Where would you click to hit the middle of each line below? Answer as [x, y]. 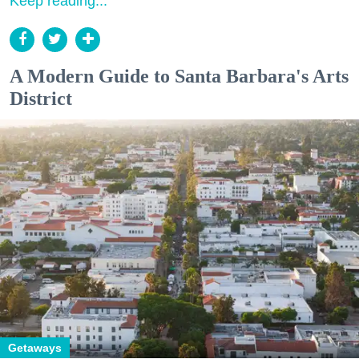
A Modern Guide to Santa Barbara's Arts [179, 76]
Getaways [35, 348]
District [41, 98]
